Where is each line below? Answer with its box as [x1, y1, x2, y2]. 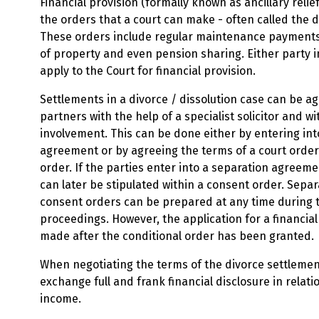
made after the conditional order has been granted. [40, 229, 317, 243]
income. [40, 292, 81, 305]
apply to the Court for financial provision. [40, 64, 256, 78]
